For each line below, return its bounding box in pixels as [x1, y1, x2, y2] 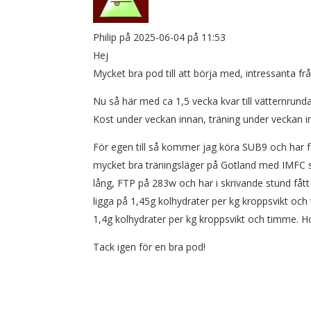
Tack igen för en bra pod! [93, 240, 206, 254]
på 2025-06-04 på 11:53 [119, 31, 226, 44]
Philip [93, 31, 117, 44]
